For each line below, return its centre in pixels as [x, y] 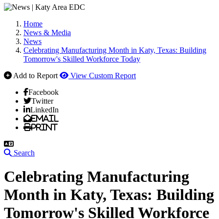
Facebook [44, 92]
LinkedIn [44, 109]
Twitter [42, 101]
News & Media [47, 33]
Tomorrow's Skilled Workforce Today [82, 59]
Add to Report [35, 76]
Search [24, 153]
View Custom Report [103, 76]
